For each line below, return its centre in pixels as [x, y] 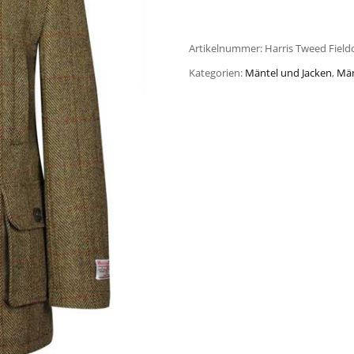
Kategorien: [217, 73]
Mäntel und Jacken [288, 73]
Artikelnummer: [227, 49]
